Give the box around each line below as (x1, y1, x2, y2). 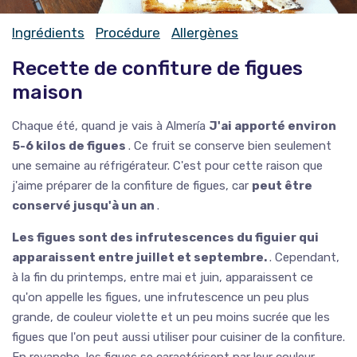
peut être (252, 178, 312, 193)
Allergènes (171, 24, 238, 41)
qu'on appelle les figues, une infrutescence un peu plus (12, 289, 309, 304)
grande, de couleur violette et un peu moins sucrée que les (12, 309, 330, 324)
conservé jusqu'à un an (12, 198, 157, 213)
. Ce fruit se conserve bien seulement (128, 138, 331, 153)
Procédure (96, 24, 160, 41)
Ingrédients (12, 24, 84, 41)
